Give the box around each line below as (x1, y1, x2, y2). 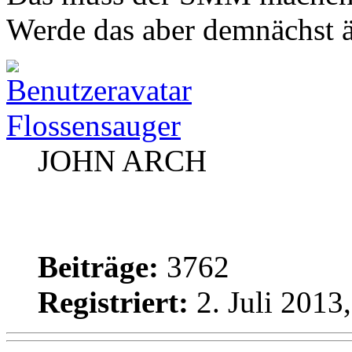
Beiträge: (38, 250, 159, 284)
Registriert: (38, 285, 189, 320)
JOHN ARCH (38, 144, 207, 178)
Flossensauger (6, 108, 181, 143)
